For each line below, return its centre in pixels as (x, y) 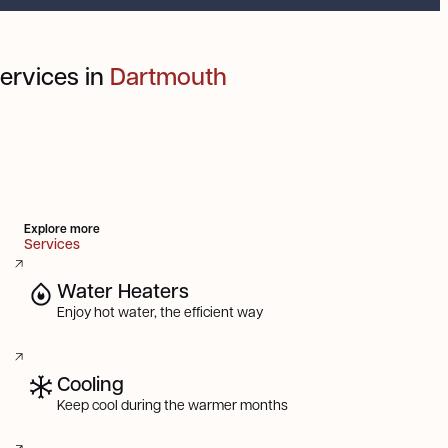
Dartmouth (169, 76)
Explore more (62, 229)
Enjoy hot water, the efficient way (160, 311)
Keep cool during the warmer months (173, 403)
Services (52, 244)
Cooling (91, 382)
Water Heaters (123, 290)
